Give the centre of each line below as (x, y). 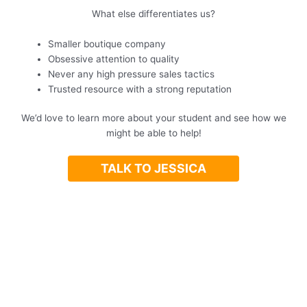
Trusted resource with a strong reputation (139, 89)
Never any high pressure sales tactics (131, 74)
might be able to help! (153, 133)
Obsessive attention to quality (113, 59)
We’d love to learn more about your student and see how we (153, 118)
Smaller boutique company (107, 44)
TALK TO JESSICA (153, 169)
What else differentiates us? (153, 14)
